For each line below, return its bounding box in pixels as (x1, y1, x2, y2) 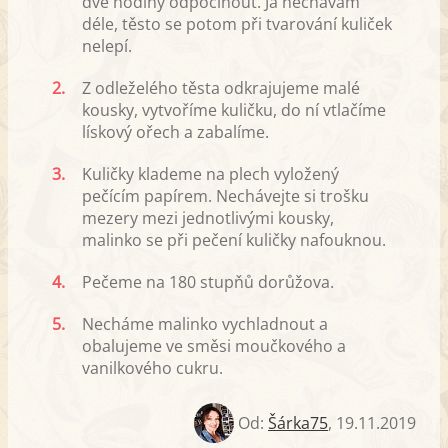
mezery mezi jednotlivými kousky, (82, 207, 334, 230)
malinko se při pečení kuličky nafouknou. (82, 229, 386, 252)
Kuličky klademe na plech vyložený (82, 163, 339, 186)
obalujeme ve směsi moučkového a (82, 335, 346, 358)
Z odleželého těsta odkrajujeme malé (82, 77, 360, 100)
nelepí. (82, 35, 132, 58)
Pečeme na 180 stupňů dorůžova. (82, 271, 334, 294)
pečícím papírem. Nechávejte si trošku (82, 185, 369, 208)
